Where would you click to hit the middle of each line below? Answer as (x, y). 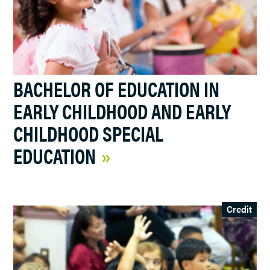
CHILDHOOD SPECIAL (89, 133)
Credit (239, 209)
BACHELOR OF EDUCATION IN (117, 89)
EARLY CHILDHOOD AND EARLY (122, 111)
